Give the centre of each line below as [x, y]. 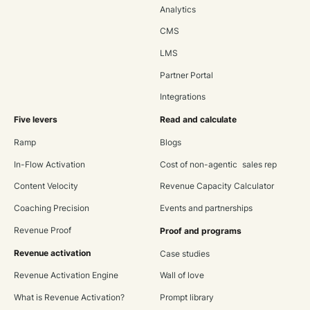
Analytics [177, 9]
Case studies [184, 254]
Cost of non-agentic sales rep [218, 164]
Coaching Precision [51, 209]
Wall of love [182, 276]
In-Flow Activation [49, 164]
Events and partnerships [206, 209]
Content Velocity [46, 186]
